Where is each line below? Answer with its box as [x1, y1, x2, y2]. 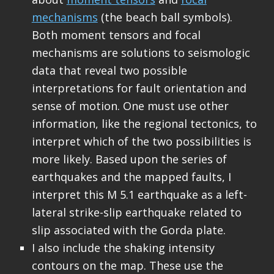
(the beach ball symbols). [97, 10, 232, 25]
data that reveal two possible [31, 63, 187, 78]
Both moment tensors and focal [31, 28, 201, 43]
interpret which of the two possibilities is [31, 134, 251, 149]
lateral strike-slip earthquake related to [31, 205, 242, 220]
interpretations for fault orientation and [31, 81, 246, 96]
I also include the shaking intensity [31, 240, 215, 256]
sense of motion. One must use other [31, 98, 229, 114]
